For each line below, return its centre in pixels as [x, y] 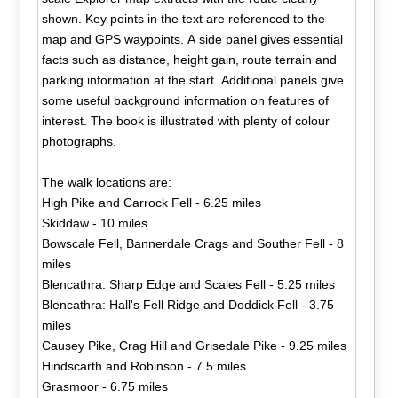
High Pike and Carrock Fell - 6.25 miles [152, 202]
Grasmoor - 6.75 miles [105, 386]
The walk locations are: [107, 182]
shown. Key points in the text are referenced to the [184, 18]
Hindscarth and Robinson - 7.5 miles [144, 366]
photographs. [80, 141]
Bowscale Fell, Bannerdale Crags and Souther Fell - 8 [193, 243]
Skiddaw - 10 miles [95, 223]
